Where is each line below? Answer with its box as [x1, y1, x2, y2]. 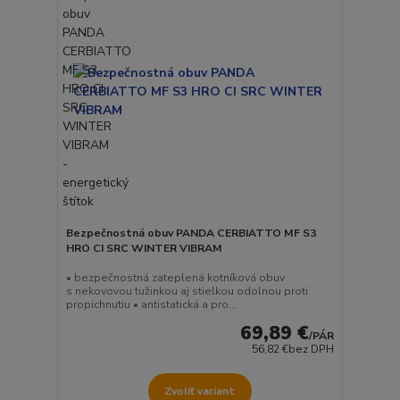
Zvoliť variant [164, 383, 236, 398]
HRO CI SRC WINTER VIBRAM [65, 240, 222, 255]
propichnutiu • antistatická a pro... [65, 297, 237, 312]
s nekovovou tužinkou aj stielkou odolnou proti [65, 284, 308, 299]
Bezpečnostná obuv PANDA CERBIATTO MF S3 [65, 225, 316, 240]
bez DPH [288, 342, 335, 357]
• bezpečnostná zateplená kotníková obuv [65, 271, 285, 286]
